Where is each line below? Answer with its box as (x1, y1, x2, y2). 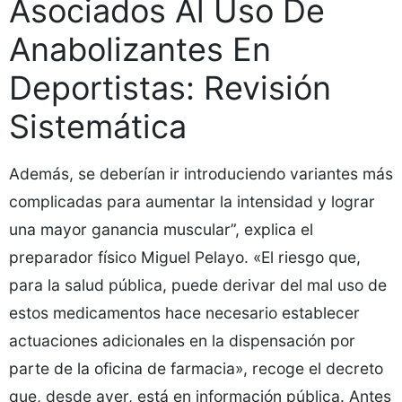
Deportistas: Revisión (9, 68, 331, 108)
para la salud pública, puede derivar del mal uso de (9, 275, 387, 294)
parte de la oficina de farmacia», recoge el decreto (9, 359, 383, 378)
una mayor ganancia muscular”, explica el (9, 220, 313, 239)
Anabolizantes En (9, 30, 271, 69)
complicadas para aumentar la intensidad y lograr (9, 192, 375, 211)
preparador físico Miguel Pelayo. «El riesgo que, (9, 248, 361, 267)
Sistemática (9, 107, 187, 146)
